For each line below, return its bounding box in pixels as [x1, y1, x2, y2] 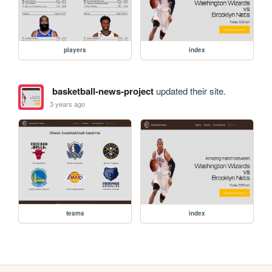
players [64, 46, 87, 55]
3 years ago [50, 98, 86, 109]
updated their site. [153, 84, 226, 98]
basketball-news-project [52, 84, 154, 98]
